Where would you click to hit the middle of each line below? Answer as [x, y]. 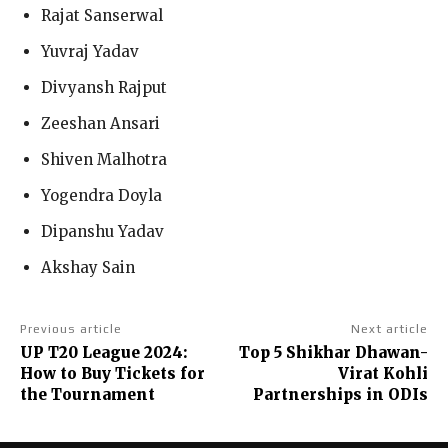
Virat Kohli [382, 373]
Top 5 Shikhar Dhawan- [333, 352]
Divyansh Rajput [104, 87]
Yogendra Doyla [101, 195]
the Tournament [87, 394]
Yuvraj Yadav [90, 51]
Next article [389, 328]
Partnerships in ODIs [340, 394]
